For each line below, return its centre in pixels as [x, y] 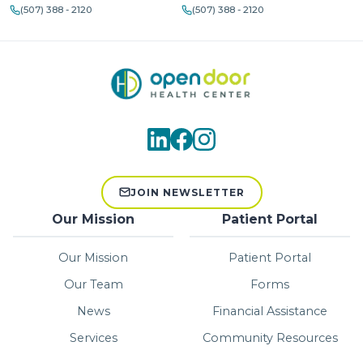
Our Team [93, 284]
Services [93, 337]
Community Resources [270, 337]
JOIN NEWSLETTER [187, 192]
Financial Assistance [270, 311]
